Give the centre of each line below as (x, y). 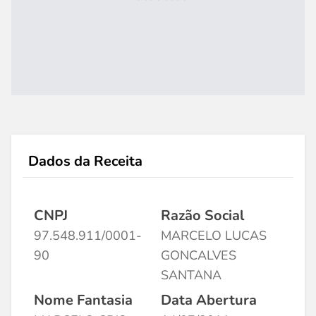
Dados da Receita (85, 161)
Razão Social (202, 215)
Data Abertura (209, 300)
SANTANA (191, 275)
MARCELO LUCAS (214, 236)
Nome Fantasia (83, 300)
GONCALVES (199, 255)
